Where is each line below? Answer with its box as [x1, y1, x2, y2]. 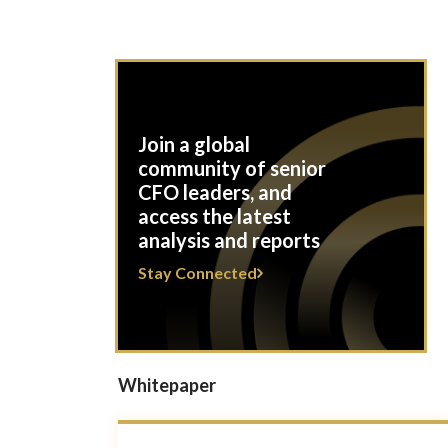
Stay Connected [137, 263, 257, 282]
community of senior [137, 156, 326, 180]
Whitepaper [117, 374, 216, 396]
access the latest [137, 204, 291, 228]
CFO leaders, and [137, 180, 292, 204]
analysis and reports [137, 228, 320, 252]
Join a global [137, 132, 250, 156]
